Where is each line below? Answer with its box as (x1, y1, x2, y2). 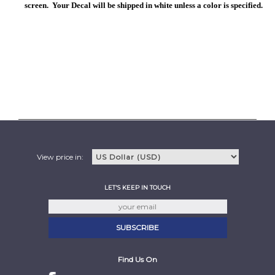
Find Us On (118, 255, 157, 265)
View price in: (36, 152, 87, 162)
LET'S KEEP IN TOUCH (104, 184, 171, 191)
